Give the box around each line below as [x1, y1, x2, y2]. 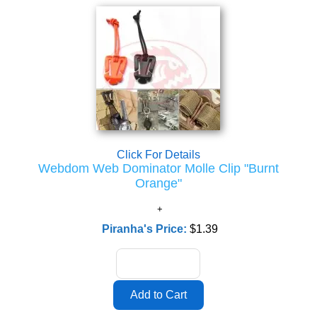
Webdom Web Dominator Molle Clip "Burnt [38, 161, 279, 175]
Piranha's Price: [101, 223, 190, 235]
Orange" [134, 176, 182, 190]
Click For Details [116, 149, 200, 161]
